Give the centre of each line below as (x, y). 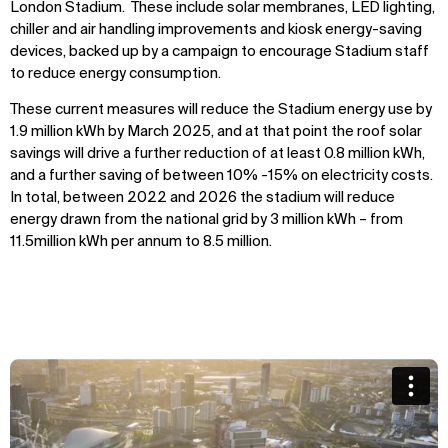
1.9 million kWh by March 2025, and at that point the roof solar (216, 132)
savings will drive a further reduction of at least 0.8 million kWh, (217, 154)
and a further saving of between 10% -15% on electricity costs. (221, 176)
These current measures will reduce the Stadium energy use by (221, 110)
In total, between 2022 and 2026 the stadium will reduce (202, 198)
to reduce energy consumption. (117, 74)
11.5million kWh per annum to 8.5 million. (142, 242)
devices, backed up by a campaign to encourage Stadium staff (219, 52)
